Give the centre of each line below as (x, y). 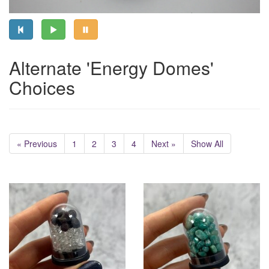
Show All (207, 144)
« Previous (37, 144)
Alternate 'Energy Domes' (111, 68)
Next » (164, 144)
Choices (42, 88)
